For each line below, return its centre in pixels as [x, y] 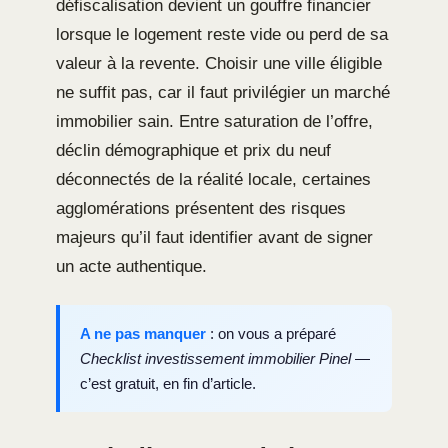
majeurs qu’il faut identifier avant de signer [214, 237]
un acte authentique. [131, 266]
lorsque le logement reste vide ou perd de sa [222, 34]
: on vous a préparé [271, 333]
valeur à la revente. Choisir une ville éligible [219, 63]
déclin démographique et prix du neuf [193, 150]
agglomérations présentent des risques [201, 208]
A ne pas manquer [143, 333]
